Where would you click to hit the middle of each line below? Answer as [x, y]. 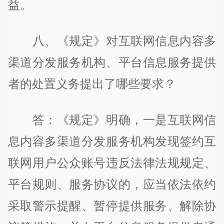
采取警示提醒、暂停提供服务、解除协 [112, 205]
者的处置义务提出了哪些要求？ [92, 83]
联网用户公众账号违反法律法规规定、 [112, 162]
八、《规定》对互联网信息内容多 [112, 40]
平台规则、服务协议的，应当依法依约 [112, 184]
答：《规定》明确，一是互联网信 [112, 119]
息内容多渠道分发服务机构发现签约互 [112, 141]
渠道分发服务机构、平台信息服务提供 [112, 62]
